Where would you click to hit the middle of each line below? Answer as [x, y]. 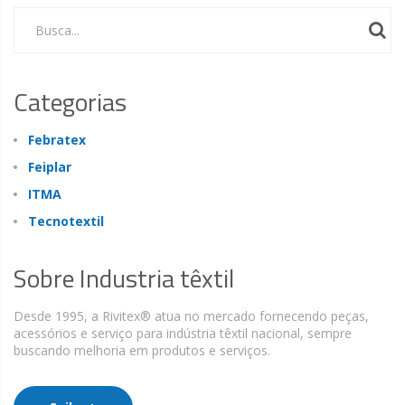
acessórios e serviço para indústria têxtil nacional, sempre [183, 333]
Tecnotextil [66, 221]
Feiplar [50, 166]
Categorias [70, 101]
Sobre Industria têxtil [124, 278]
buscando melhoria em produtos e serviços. [142, 350]
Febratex [57, 139]
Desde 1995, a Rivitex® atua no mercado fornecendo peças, [191, 316]
